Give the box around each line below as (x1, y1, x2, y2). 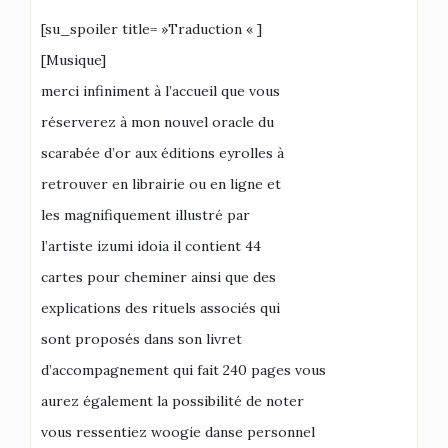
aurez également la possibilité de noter (41, 392, 304, 410)
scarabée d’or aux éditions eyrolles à (41, 144, 284, 162)
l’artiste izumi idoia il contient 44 (41, 237, 261, 255)
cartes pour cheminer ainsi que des (41, 268, 276, 286)
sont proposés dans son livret (41, 330, 242, 348)
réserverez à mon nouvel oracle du (41, 113, 274, 131)
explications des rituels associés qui (41, 299, 280, 317)
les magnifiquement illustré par (41, 206, 250, 224)
